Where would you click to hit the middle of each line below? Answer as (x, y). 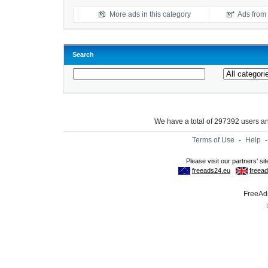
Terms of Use (213, 140)
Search (83, 54)
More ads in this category (150, 14)
